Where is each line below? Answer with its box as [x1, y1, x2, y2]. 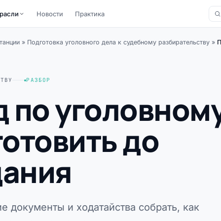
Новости [37, 9, 64, 18]
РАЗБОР [26, 76, 51, 83]
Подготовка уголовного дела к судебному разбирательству [27, 38, 210, 46]
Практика [75, 9, 105, 18]
